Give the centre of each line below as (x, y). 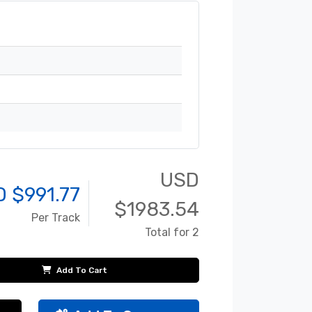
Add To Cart (80, 271)
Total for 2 (172, 233)
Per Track (56, 218)
